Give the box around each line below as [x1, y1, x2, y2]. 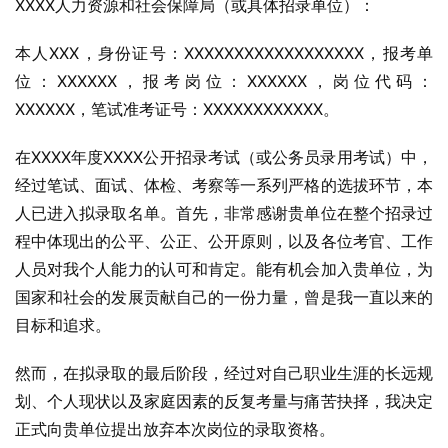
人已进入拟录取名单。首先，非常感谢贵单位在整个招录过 [15, 203, 433, 223]
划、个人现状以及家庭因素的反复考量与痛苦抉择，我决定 [15, 391, 433, 411]
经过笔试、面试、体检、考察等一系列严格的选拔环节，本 [15, 175, 433, 195]
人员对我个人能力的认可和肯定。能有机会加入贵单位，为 [15, 259, 433, 279]
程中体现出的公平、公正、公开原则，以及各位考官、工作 [15, 231, 433, 251]
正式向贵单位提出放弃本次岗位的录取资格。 [15, 419, 335, 439]
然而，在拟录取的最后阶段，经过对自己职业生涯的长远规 [15, 363, 433, 383]
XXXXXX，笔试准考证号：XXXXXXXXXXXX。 [15, 99, 339, 119]
